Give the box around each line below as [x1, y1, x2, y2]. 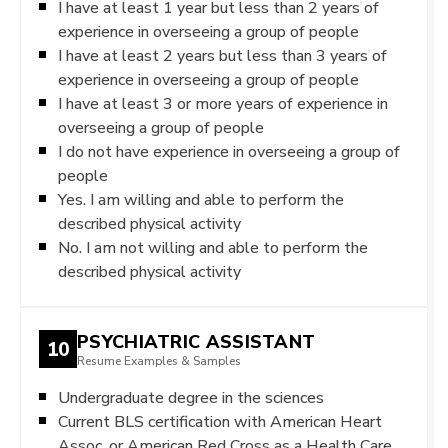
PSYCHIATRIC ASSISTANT [77, 330, 316, 352]
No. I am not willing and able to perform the [58, 238, 368, 257]
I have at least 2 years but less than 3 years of [58, 46, 387, 65]
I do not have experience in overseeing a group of [58, 142, 400, 161]
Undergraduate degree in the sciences [58, 388, 324, 407]
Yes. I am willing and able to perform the [58, 190, 344, 209]
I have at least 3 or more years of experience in [58, 94, 388, 113]
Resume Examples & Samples [77, 353, 241, 368]
